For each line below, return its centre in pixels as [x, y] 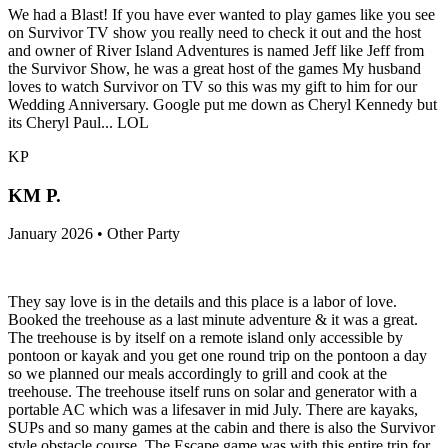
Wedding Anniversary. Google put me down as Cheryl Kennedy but [222, 104]
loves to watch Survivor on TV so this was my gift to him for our [212, 86]
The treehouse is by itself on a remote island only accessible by [205, 338]
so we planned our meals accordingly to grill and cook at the [197, 374]
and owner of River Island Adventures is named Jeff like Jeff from [216, 50]
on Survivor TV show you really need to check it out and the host [214, 32]
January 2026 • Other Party [94, 234]
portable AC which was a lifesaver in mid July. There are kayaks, [213, 410]
